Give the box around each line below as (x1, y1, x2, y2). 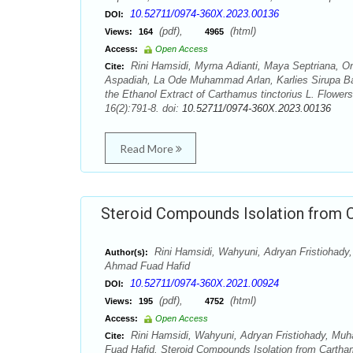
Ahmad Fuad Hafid (105, 260, 190, 272)
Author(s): (105, 247, 148, 257)
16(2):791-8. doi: (105, 102, 182, 114)
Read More (119, 142, 176, 155)
